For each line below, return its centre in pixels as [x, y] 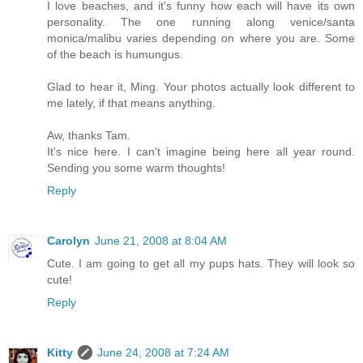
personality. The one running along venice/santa [201, 22]
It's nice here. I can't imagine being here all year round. [201, 152]
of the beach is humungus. [115, 55]
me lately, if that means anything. [131, 103]
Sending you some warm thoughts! [136, 168]
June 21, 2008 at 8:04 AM [161, 241]
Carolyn [68, 241]
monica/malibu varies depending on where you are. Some [201, 38]
